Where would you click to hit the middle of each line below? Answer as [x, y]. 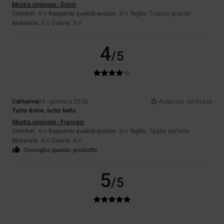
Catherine [25, 102]
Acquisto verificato [185, 102]
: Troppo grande [168, 14]
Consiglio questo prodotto [60, 150]
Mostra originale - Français [48, 122]
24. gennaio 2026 [63, 102]
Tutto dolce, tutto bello [44, 111]
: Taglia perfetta [168, 131]
